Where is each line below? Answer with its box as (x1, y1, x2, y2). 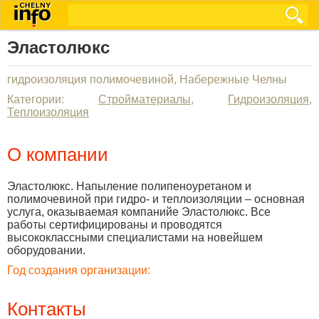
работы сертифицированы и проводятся (7, 219, 222, 231)
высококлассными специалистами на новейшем (7, 231, 263, 244)
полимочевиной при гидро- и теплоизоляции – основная (7, 193, 305, 205)
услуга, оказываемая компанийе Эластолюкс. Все (7, 206, 271, 218)
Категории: (7, 93, 98, 105)
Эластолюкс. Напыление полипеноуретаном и (7, 180, 251, 192)
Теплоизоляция (7, 106, 89, 118)
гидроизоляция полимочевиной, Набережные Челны (7, 73, 287, 85)
